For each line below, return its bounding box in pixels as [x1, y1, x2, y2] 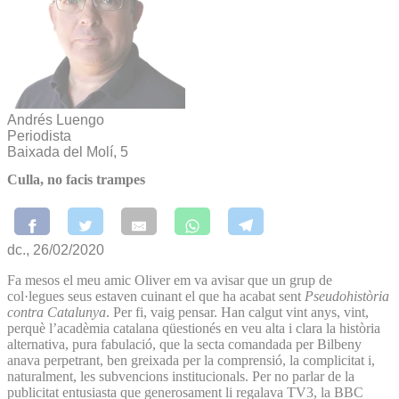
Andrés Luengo [7, 112, 104, 127]
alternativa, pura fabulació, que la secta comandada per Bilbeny [7, 336, 362, 352]
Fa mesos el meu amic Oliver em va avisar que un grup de [7, 272, 332, 288]
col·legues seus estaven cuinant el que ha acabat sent [7, 288, 305, 304]
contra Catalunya [7, 304, 106, 320]
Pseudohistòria [305, 288, 389, 304]
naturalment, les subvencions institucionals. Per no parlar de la [7, 368, 354, 384]
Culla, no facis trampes [7, 172, 145, 188]
